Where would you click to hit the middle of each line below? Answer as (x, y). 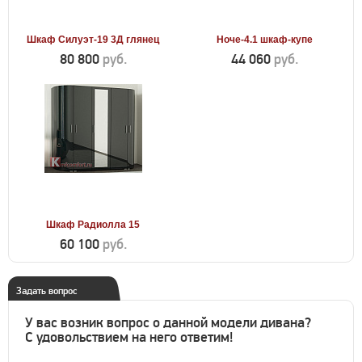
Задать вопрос (46, 291)
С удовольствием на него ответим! (129, 337)
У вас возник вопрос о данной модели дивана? (168, 323)
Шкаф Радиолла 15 (93, 225)
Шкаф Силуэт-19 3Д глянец (93, 40)
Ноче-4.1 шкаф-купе (264, 40)
